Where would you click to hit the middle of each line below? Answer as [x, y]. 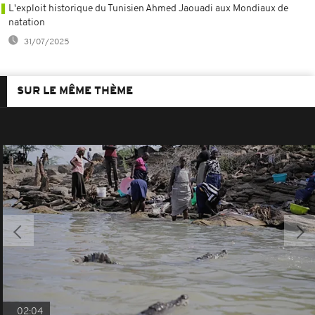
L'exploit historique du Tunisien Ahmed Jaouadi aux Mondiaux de [148, 8]
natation [27, 22]
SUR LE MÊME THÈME [75, 91]
